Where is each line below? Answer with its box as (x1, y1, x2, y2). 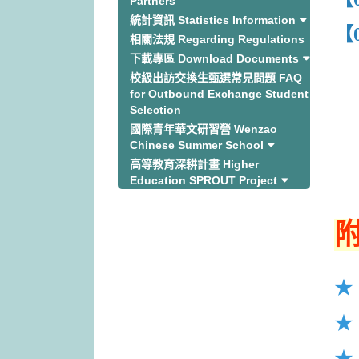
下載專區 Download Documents (130, 52, 299, 65)
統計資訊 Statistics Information (130, 14, 296, 26)
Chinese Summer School (130, 139, 264, 151)
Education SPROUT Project (130, 174, 277, 187)
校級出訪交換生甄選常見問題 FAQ (130, 71, 302, 84)
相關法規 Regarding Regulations (130, 33, 305, 46)
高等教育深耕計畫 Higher (130, 158, 259, 171)
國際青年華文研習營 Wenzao (130, 123, 277, 135)
